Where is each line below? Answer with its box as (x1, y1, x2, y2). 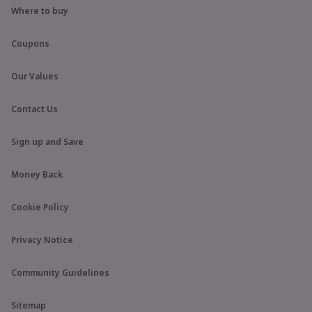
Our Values (11, 70, 58, 82)
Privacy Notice (11, 234, 73, 246)
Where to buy (11, 5, 68, 17)
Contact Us (11, 103, 58, 115)
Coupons (11, 38, 49, 49)
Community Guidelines (11, 267, 109, 279)
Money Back (11, 169, 63, 180)
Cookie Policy (11, 201, 69, 213)
